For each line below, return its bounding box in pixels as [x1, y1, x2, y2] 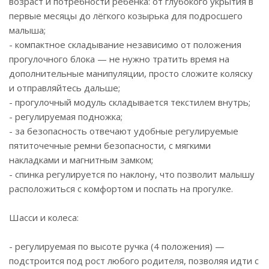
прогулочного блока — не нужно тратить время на [9, 53, 229, 65]
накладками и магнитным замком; [9, 154, 153, 166]
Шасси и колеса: [9, 211, 79, 223]
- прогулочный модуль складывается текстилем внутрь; [9, 96, 250, 108]
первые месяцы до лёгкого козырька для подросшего [9, 10, 243, 22]
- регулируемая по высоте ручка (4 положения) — [9, 240, 225, 252]
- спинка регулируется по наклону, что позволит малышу [9, 168, 255, 180]
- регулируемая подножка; [9, 110, 122, 122]
